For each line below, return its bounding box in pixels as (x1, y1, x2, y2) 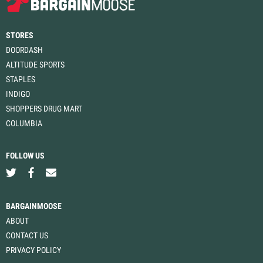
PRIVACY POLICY (6, 245, 61, 255)
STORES (6, 31, 33, 41)
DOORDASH (6, 45, 43, 55)
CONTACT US (6, 231, 48, 241)
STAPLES (6, 75, 35, 85)
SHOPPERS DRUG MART (6, 104, 82, 114)
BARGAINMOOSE (6, 201, 62, 211)
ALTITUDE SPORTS (6, 60, 65, 70)
